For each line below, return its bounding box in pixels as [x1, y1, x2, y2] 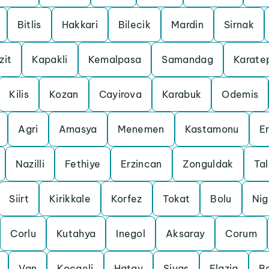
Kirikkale [49, 193, 91, 205]
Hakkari [61, 19, 98, 31]
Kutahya [56, 228, 96, 240]
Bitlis [17, 19, 41, 31]
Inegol [116, 228, 146, 240]
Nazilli [15, 158, 44, 170]
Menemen [117, 123, 165, 135]
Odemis [222, 88, 259, 100]
